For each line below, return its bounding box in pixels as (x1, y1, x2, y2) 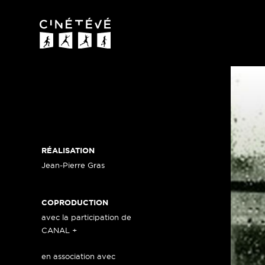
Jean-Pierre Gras (41, 161, 105, 169)
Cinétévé (39, 51, 76, 60)
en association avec (41, 252, 116, 260)
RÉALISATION (41, 146, 95, 155)
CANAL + (41, 226, 77, 234)
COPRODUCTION (41, 198, 109, 207)
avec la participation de (41, 213, 132, 221)
